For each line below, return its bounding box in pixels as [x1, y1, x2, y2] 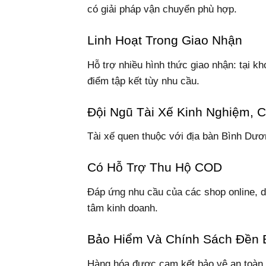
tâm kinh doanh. [87, 202, 158, 214]
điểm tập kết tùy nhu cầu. [87, 75, 199, 87]
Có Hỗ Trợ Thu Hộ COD [87, 160, 222, 175]
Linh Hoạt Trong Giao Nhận [87, 33, 242, 47]
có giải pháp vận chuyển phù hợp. [87, 3, 237, 15]
